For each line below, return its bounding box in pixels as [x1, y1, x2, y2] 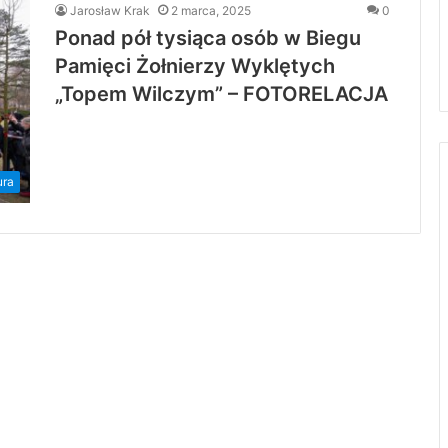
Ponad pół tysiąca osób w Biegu [55, 26, 361, 51]
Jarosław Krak [70, 3, 150, 19]
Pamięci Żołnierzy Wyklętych [55, 54, 335, 79]
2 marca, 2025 [171, 3, 251, 19]
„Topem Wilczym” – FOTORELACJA [55, 82, 388, 107]
